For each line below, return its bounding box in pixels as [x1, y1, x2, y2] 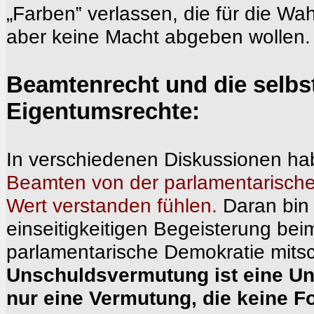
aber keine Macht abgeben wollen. [6, 25, 310, 48]
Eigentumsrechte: [6, 98, 200, 124]
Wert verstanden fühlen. [6, 194, 217, 217]
